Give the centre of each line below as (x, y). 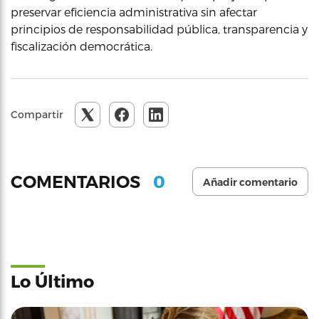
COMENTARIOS (78, 182)
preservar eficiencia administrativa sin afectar (134, 12)
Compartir (37, 114)
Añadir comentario (250, 182)
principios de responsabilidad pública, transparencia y (159, 29)
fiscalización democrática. (82, 46)
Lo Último (52, 281)
